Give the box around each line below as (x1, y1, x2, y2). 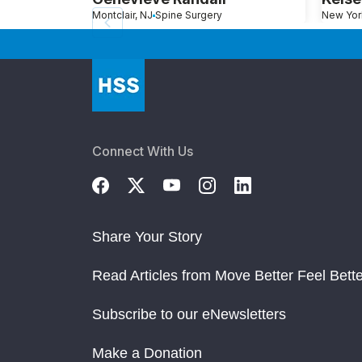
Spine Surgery (155, 9, 222, 22)
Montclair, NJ (92, 9, 153, 22)
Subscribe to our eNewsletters (92, 306, 286, 323)
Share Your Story (92, 229, 202, 246)
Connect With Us (92, 143, 193, 160)
